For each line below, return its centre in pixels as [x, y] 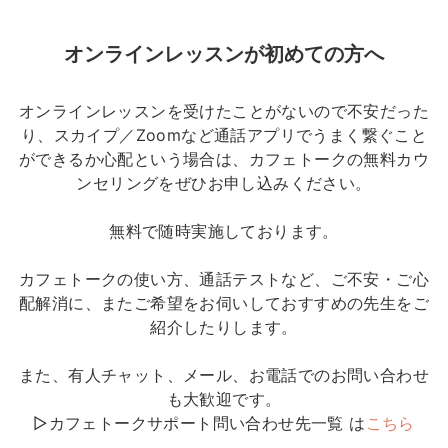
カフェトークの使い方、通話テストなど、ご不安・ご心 [224, 278]
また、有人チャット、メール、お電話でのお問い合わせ [224, 374]
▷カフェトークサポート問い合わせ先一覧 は [199, 422]
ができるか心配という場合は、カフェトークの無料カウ [224, 158]
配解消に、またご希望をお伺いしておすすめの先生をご [224, 302]
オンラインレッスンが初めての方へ [224, 52]
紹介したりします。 [224, 326]
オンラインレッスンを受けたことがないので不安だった [224, 110]
